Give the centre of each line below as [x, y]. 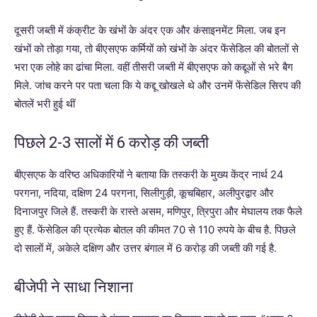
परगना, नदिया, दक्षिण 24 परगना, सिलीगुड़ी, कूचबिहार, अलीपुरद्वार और [144, 193]
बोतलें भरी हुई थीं [45, 104]
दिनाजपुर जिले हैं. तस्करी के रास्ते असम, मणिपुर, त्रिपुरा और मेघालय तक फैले [158, 211]
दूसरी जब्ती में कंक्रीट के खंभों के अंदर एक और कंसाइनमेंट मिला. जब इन [150, 30]
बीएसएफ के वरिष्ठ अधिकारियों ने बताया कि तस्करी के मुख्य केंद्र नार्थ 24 [149, 174]
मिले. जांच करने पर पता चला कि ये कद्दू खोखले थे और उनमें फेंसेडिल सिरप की [157, 85]
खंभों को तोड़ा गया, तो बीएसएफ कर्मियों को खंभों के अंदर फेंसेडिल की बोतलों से [156, 48]
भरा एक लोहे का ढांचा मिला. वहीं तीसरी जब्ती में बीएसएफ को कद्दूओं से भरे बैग [154, 67]
